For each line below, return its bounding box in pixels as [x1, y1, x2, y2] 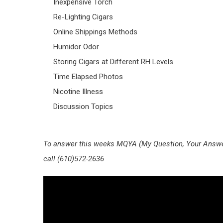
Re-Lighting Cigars [53, 12, 113, 22]
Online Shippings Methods [53, 27, 137, 37]
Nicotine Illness [53, 87, 103, 97]
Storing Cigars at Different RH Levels [53, 57, 173, 67]
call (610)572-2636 [43, 154, 104, 164]
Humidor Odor [53, 42, 99, 52]
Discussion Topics [53, 102, 113, 111]
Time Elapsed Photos [53, 72, 123, 82]
